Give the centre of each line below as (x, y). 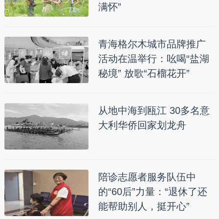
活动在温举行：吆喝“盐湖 (153, 59)
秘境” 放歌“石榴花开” (144, 74)
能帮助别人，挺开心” (144, 207)
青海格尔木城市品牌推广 (152, 44)
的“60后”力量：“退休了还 (153, 192)
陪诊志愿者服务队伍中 (147, 177)
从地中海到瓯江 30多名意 (154, 111)
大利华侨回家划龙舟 (142, 125)
